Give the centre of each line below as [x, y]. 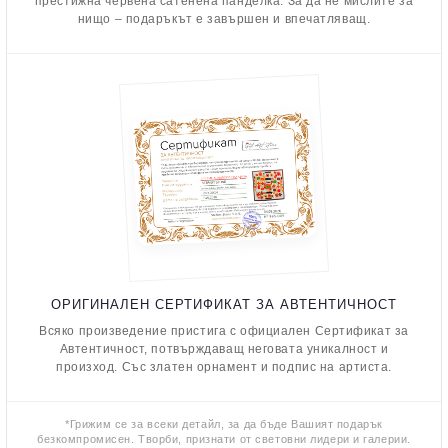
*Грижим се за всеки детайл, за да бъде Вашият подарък [224, 424]
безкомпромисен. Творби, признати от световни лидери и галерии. [224, 439]
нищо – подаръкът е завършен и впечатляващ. [224, 18]
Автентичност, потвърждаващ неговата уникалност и [224, 349]
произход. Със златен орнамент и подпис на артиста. [224, 367]
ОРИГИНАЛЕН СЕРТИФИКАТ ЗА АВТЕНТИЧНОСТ [224, 305]
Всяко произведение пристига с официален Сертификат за [224, 331]
